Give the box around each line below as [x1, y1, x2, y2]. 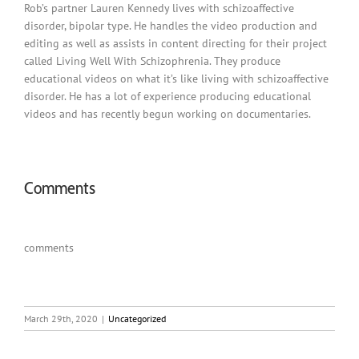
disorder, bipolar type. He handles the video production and [24, 18, 317, 33]
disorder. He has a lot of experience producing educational [24, 88, 311, 103]
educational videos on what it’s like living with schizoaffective [24, 71, 329, 86]
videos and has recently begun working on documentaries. [24, 106, 311, 121]
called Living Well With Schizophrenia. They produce [24, 53, 280, 68]
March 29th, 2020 [24, 313, 98, 325]
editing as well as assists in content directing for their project [24, 35, 327, 50]
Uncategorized [108, 313, 166, 325]
